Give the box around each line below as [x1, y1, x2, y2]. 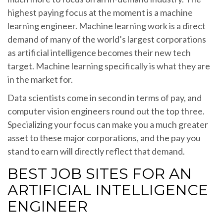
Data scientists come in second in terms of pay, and [7, 92, 202, 103]
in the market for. [7, 73, 73, 85]
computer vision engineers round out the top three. [7, 105, 205, 116]
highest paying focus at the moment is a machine [7, 6, 193, 18]
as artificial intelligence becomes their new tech [7, 47, 191, 58]
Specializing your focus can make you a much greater [7, 118, 208, 130]
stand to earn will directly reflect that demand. [7, 145, 185, 157]
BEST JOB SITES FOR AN [7, 164, 192, 183]
